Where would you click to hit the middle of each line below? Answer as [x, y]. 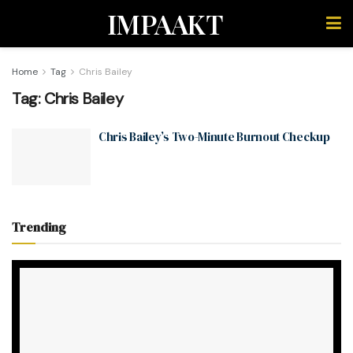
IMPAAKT [165, 24]
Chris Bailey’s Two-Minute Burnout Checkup [214, 137]
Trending [39, 227]
